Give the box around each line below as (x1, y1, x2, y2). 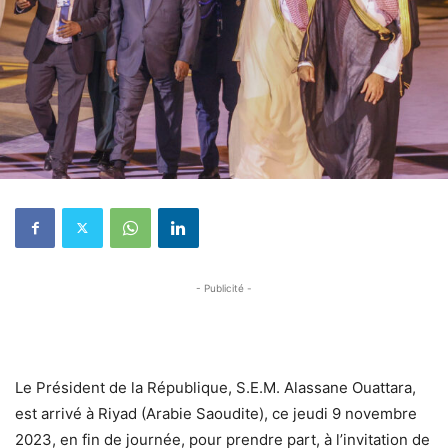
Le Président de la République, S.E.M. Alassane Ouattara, (15, 378, 416, 398)
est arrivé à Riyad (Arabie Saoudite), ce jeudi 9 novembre (15, 404, 417, 424)
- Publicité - (196, 281, 252, 294)
